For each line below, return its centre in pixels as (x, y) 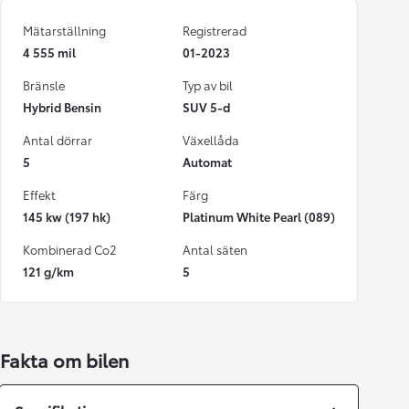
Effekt (39, 195)
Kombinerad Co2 (70, 250)
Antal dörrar (58, 140)
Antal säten (215, 250)
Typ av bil (208, 85)
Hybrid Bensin (62, 107)
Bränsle (44, 85)
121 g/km (48, 272)
